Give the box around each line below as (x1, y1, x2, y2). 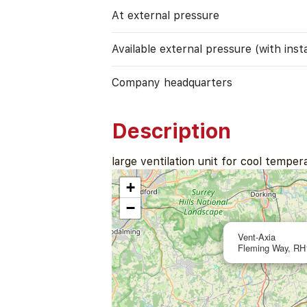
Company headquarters (112, 76, 233, 89)
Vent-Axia (238, 230, 276, 243)
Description (112, 118, 232, 143)
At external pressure (112, 9, 220, 22)
